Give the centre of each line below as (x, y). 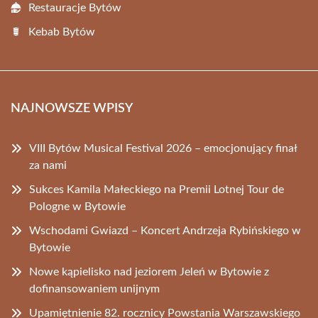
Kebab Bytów (62, 32)
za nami (48, 165)
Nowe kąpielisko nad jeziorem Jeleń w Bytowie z (149, 272)
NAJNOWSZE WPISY (72, 109)
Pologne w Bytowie (77, 207)
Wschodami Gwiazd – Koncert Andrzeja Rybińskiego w (165, 231)
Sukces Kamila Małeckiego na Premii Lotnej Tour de (157, 190)
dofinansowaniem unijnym (94, 289)
